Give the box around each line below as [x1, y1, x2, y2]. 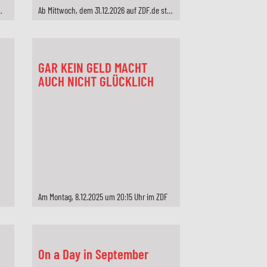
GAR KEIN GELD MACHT [38, 59, 147, 76]
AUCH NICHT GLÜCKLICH [38, 73, 154, 89]
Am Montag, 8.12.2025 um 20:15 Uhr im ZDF [38, 191, 167, 202]
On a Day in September [38, 246, 148, 262]
